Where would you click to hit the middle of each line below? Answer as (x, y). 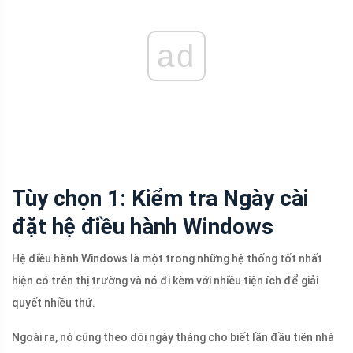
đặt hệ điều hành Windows (143, 226)
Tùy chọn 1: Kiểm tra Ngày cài (160, 198)
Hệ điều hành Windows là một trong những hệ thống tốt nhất (167, 258)
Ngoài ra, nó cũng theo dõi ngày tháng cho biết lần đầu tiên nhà (173, 337)
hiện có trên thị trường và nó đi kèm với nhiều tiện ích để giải (165, 280)
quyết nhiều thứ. (54, 302)
